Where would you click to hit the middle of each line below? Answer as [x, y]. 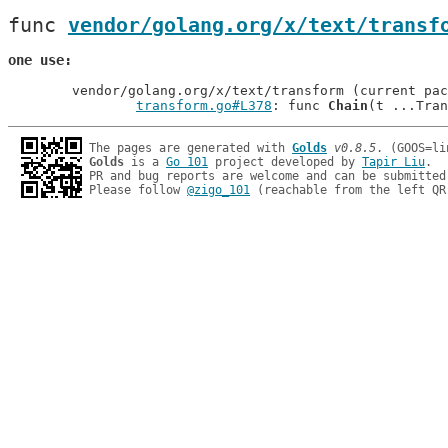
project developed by [285, 162]
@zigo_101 [218, 190]
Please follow [138, 190]
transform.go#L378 [204, 105]
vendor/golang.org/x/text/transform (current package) [40, 90]
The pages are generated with [190, 148]
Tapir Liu [393, 162]
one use [36, 60]
